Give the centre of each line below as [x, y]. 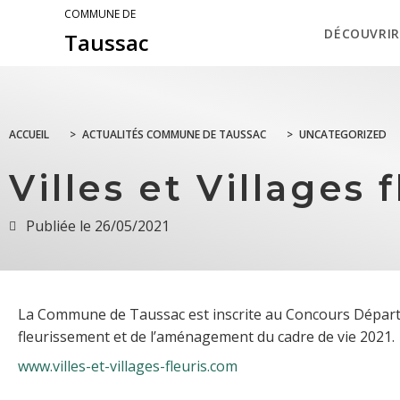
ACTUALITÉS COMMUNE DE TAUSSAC [174, 135]
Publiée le [58, 226]
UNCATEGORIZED [343, 135]
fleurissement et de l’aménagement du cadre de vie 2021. [206, 337]
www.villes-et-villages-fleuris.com [128, 367]
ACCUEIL [29, 135]
